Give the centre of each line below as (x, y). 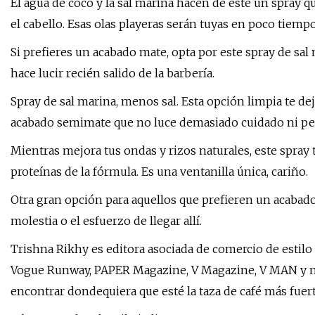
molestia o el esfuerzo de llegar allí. (106, 221)
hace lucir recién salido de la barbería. (112, 73)
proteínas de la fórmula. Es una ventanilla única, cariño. (159, 172)
